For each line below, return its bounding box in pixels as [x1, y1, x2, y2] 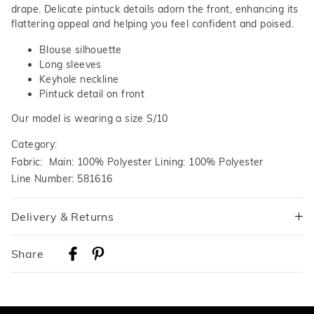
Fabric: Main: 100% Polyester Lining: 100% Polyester [11, 155, 264, 168]
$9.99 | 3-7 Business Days [11, 275, 135, 289]
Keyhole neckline [39, 73, 119, 86]
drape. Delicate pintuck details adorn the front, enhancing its [11, 3, 299, 16]
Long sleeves [39, 58, 102, 71]
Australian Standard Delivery [11, 261, 148, 274]
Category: [11, 138, 60, 151]
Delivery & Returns [11, 209, 114, 224]
